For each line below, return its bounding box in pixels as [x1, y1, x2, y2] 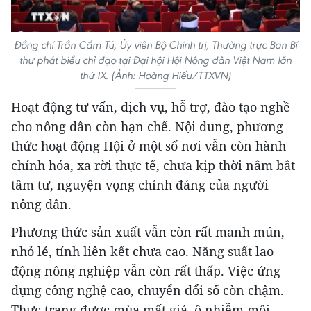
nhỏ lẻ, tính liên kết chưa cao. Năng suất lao [11, 243, 274, 260]
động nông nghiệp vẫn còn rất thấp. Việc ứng [11, 262, 280, 280]
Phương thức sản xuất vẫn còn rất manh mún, [11, 224, 285, 241]
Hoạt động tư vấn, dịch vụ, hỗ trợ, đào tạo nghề [11, 99, 290, 116]
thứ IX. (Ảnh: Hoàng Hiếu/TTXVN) [80, 69, 231, 83]
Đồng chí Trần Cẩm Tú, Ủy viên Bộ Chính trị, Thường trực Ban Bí [14, 38, 297, 52]
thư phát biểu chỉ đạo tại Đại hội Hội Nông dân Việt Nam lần [19, 53, 292, 67]
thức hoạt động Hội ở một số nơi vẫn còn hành [11, 137, 286, 155]
